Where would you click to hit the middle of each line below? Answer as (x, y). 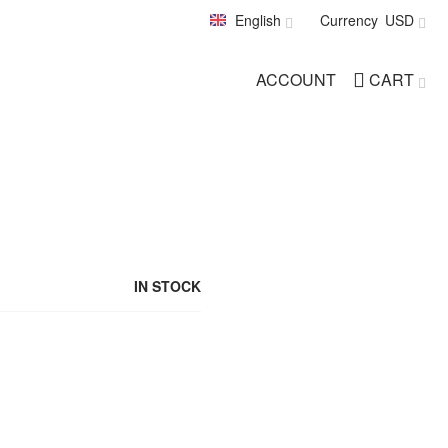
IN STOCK (167, 286)
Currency (349, 20)
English (258, 20)
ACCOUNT (296, 79)
